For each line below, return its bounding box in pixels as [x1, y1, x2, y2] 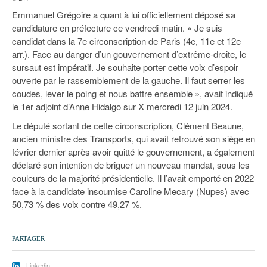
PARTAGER [12, 235, 45, 243]
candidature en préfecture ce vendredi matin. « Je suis [12, 21, 222, 35]
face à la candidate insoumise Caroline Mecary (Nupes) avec [12, 185, 249, 198]
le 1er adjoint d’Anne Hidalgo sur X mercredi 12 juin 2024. [12, 100, 232, 113]
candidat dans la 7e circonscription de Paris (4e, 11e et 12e [12, 35, 241, 48]
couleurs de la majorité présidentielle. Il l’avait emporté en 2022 [12, 172, 254, 185]
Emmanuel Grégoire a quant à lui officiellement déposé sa [12, 8, 235, 21]
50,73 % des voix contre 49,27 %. [12, 198, 142, 211]
